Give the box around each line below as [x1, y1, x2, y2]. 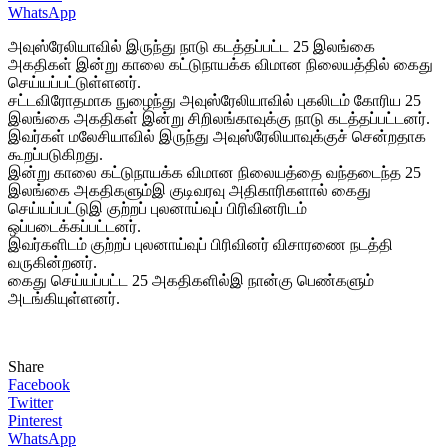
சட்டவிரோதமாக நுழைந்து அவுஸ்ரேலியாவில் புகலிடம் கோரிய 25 [8, 91, 421, 109]
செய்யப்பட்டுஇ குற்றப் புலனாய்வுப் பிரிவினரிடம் [8, 199, 307, 217]
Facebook [8, 375, 70, 393]
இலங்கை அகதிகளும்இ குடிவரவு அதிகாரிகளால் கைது [8, 181, 371, 199]
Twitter [8, 393, 53, 411]
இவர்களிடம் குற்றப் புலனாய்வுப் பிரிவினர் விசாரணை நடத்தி [8, 235, 393, 253]
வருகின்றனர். [8, 253, 97, 271]
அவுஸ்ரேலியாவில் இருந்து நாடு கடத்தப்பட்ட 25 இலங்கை [8, 37, 375, 55]
